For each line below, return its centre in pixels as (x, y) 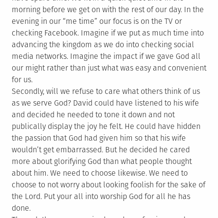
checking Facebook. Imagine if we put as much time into (108, 33)
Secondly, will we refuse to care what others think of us (106, 91)
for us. (22, 80)
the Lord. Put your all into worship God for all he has (101, 196)
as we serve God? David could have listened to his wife (105, 103)
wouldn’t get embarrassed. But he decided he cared (101, 150)
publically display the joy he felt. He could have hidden (106, 126)
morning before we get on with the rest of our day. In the (108, 9)
